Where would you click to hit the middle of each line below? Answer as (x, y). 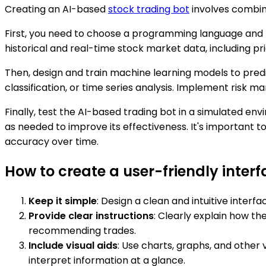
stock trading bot (149, 9)
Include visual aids (73, 245)
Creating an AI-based (56, 9)
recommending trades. (82, 230)
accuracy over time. (52, 141)
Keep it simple (63, 201)
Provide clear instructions (91, 216)
